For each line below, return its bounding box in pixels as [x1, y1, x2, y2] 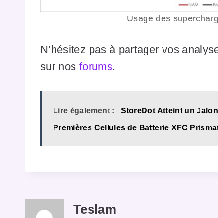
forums [79, 60, 112, 73]
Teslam [73, 202, 117, 217]
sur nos [40, 60, 79, 73]
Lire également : [53, 107, 115, 115]
